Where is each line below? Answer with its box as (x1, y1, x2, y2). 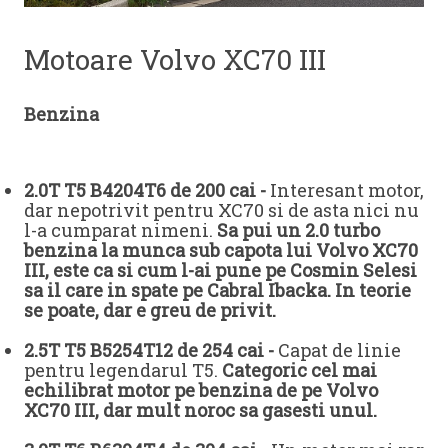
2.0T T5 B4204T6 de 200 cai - (24, 178, 266, 203)
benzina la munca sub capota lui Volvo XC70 (24, 238, 418, 263)
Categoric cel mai (222, 358, 377, 383)
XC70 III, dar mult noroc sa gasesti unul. (24, 398, 377, 423)
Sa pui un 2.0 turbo (217, 218, 380, 243)
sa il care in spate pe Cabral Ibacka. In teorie (24, 278, 411, 303)
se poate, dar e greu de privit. (24, 298, 276, 323)
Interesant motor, (266, 178, 424, 203)
